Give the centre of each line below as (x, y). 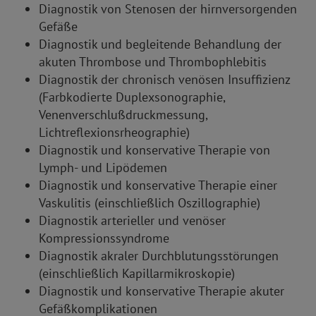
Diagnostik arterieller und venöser (132, 221)
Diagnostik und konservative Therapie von (154, 150)
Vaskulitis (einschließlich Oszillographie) (150, 203)
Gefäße (58, 27)
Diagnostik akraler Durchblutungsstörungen (159, 256)
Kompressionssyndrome (104, 238)
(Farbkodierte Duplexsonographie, (132, 97)
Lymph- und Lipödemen (103, 168)
